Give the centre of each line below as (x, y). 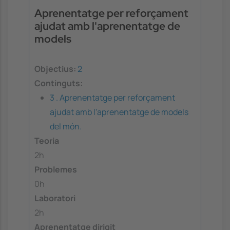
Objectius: (55, 69)
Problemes (56, 170)
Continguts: (59, 83)
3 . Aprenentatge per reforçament (112, 98)
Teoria (47, 141)
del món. (66, 127)
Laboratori (55, 198)
